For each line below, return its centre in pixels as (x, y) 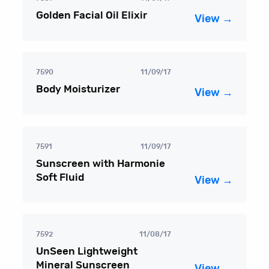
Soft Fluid (60, 177)
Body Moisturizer (78, 89)
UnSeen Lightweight (87, 251)
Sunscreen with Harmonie (101, 163)
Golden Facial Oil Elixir (92, 16)
